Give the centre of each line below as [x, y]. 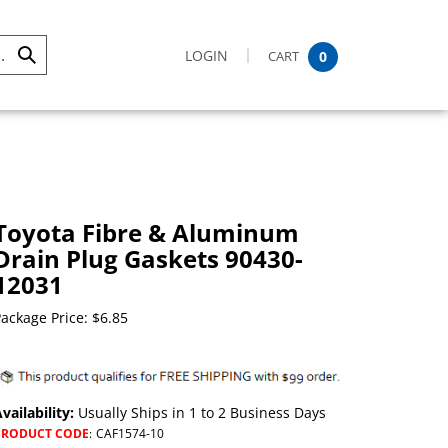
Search [39, 104]
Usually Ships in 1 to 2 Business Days [200, 412]
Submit [40, 64]
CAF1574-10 [130, 433]
